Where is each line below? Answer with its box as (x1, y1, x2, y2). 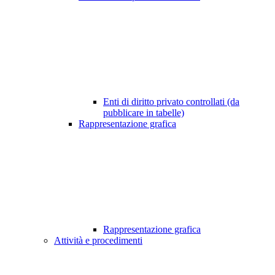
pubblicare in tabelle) (103, 107, 184, 118)
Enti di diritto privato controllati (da (103, 96, 239, 107)
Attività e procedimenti (54, 235, 142, 246)
